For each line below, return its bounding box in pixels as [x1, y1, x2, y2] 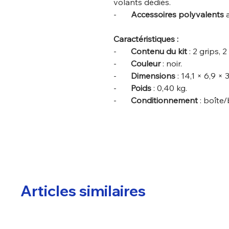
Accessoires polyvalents [131, 9, 224, 20]
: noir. [161, 58, 182, 69]
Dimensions [131, 71, 175, 81]
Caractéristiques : [113, 34, 178, 44]
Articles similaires [20, 181, 146, 200]
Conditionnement [131, 95, 198, 106]
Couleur [131, 58, 161, 69]
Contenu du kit [129, 46, 187, 57]
